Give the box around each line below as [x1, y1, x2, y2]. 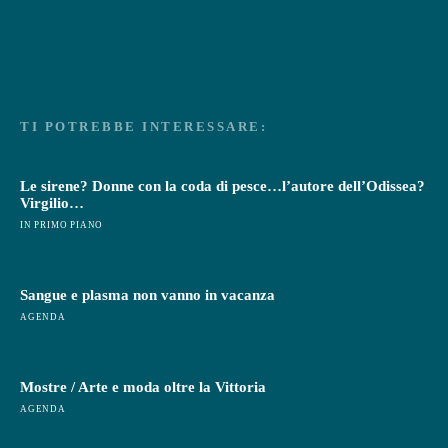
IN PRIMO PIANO [20, 220, 104, 231]
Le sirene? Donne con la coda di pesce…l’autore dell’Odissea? [20, 178, 425, 195]
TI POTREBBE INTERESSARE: [20, 119, 267, 135]
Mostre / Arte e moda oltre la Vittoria [20, 379, 266, 396]
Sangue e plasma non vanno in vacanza [20, 287, 275, 304]
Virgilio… [20, 195, 84, 212]
